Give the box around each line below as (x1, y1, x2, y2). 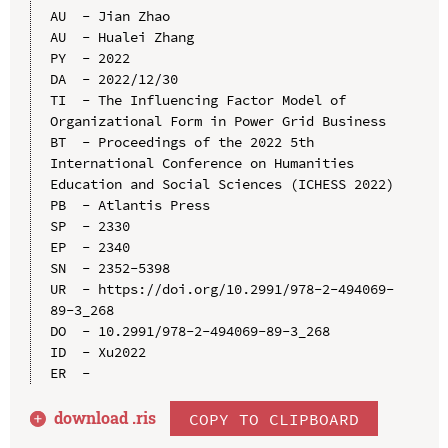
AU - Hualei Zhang (49, 28, 194, 47)
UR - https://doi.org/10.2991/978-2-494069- (49, 280, 394, 299)
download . (54, 407, 137, 429)
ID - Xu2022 (49, 343, 146, 362)
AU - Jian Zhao (49, 7, 170, 26)
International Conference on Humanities (49, 154, 354, 173)
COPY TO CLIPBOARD (189, 408, 360, 429)
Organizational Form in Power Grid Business (49, 112, 386, 131)
